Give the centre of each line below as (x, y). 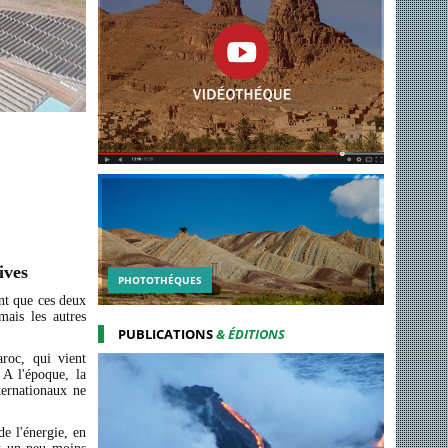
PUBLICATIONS (167, 334)
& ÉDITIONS (251, 334)
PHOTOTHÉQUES (160, 280)
